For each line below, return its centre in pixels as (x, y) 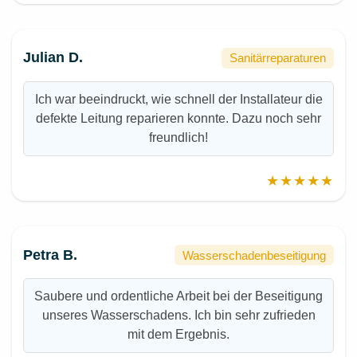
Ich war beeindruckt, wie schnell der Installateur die (178, 100)
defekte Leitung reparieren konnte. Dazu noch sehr (178, 119)
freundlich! (178, 138)
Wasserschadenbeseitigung (255, 255)
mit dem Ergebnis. (178, 335)
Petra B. (51, 255)
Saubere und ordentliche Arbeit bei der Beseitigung (178, 296)
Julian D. (53, 58)
